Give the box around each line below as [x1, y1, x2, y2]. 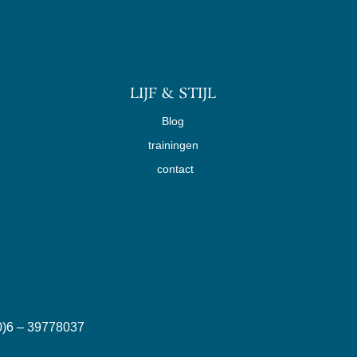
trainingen [147, 139, 198, 151]
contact [156, 163, 194, 175]
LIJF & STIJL [130, 84, 217, 104]
